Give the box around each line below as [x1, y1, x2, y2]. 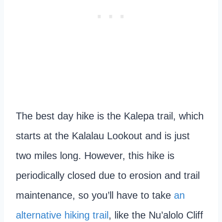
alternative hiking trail [16, 209, 109, 221]
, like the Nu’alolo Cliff [109, 209, 203, 221]
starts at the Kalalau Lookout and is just [16, 130, 190, 141]
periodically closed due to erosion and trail [16, 169, 200, 181]
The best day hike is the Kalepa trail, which [16, 110, 204, 121]
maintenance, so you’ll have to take [16, 189, 174, 201]
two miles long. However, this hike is [16, 150, 174, 161]
